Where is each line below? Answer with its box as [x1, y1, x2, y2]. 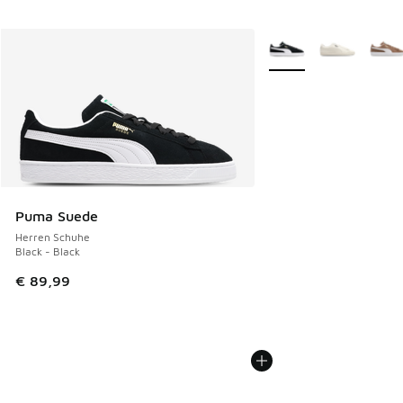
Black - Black [15, 245, 80, 259]
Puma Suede [15, 208, 98, 225]
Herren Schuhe [15, 230, 90, 245]
